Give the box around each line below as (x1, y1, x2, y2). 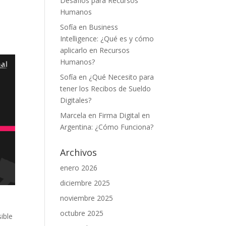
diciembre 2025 (60, 178, 110, 188)
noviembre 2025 (60, 193, 114, 203)
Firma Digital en (98, 110, 150, 120)
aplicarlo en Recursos (60, 45, 130, 55)
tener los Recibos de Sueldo (60, 84, 151, 93)
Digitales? (60, 95, 92, 105)
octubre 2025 (60, 208, 104, 218)
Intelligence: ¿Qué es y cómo (60, 34, 154, 43)
